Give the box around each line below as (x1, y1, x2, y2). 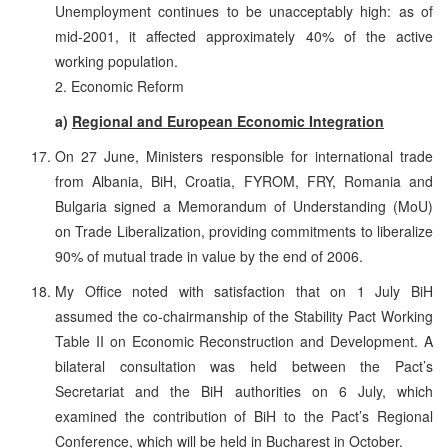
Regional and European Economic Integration (72, 110, 384, 131)
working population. (55, 50, 178, 71)
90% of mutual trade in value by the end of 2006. (55, 245, 363, 266)
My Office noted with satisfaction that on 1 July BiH (55, 280, 433, 301)
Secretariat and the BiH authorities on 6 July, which (55, 380, 433, 401)
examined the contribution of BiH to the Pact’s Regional (55, 405, 433, 426)
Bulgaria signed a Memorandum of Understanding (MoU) (55, 195, 433, 216)
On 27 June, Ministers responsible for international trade (55, 145, 433, 166)
